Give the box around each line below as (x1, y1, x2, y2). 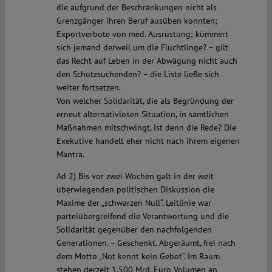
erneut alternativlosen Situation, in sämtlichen (56, 109, 229, 120)
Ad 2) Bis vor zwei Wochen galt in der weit (56, 171, 214, 182)
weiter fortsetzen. (56, 82, 121, 93)
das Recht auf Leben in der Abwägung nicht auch (56, 55, 237, 67)
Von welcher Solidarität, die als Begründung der (56, 95, 234, 107)
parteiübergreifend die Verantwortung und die (56, 211, 229, 222)
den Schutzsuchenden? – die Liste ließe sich (56, 69, 219, 80)
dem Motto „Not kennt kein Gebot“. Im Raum (56, 251, 220, 262)
